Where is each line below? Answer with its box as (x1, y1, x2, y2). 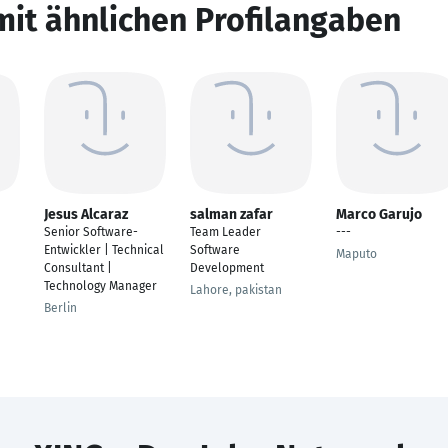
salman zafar (190, 206, 273, 223)
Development (190, 261, 264, 275)
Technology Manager (44, 279, 157, 293)
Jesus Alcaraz (44, 206, 128, 223)
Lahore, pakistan (190, 283, 282, 297)
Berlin (44, 301, 77, 315)
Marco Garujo (336, 206, 422, 223)
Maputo (336, 247, 377, 261)
